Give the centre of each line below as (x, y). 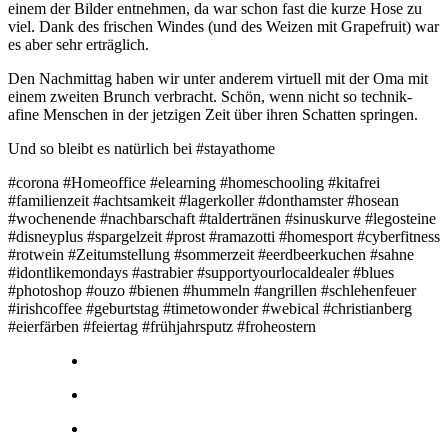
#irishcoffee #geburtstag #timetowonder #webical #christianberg (210, 308)
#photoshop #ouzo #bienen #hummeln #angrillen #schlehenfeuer (212, 290)
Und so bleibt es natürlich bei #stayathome (141, 148)
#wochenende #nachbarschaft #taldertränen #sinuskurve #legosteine (222, 218)
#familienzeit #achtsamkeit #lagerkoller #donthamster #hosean (203, 200)
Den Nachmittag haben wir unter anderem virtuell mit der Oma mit (218, 78)
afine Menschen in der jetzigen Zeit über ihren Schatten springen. (213, 114)
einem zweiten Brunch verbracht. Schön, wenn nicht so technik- (210, 96)
